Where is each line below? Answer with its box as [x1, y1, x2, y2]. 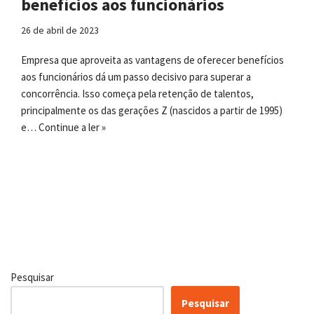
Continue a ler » [39, 120, 106, 134]
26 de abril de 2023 [21, 24, 99, 36]
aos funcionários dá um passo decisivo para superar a [21, 69, 251, 83]
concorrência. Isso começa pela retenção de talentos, [21, 86, 254, 100]
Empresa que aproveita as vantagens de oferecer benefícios [21, 53, 284, 67]
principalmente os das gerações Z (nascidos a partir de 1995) [21, 103, 282, 117]
